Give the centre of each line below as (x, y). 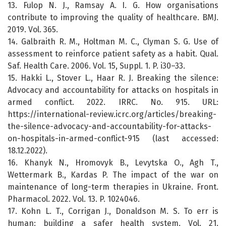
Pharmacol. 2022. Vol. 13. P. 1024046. (74, 199)
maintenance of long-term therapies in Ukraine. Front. (113, 187)
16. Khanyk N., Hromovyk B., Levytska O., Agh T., (113, 163)
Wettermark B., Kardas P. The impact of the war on (113, 175)
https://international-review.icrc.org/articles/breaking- (112, 115)
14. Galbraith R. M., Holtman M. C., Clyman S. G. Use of (113, 42)
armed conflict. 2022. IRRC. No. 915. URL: (113, 102)
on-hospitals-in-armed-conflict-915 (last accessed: (113, 139)
